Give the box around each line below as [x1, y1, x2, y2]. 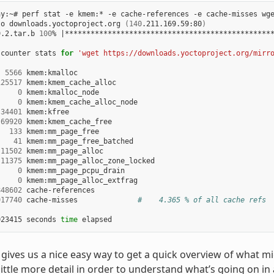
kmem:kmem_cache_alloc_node [21, 98, 138, 107]
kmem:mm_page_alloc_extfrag [21, 176, 138, 185]
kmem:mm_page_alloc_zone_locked [21, 157, 155, 166]
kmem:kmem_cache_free [21, 117, 112, 127]
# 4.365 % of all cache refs [137, 196, 266, 205]
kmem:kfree [21, 108, 69, 117]
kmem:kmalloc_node [21, 88, 99, 97]
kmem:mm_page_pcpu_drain [21, 166, 125, 176]
